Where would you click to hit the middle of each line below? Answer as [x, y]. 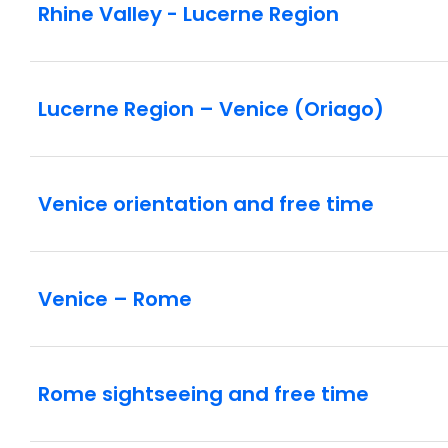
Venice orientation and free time [206, 204]
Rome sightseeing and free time [203, 394]
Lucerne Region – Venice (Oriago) [211, 109]
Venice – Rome [115, 299]
